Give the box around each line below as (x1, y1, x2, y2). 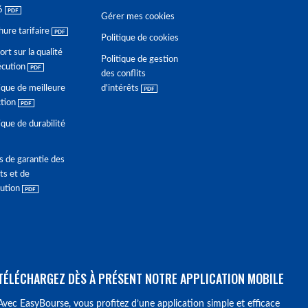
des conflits (101, 69, 146, 78)
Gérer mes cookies (101, 12, 175, 21)
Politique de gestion (101, 55, 178, 64)
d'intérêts (101, 84, 141, 93)
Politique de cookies (101, 34, 179, 43)
